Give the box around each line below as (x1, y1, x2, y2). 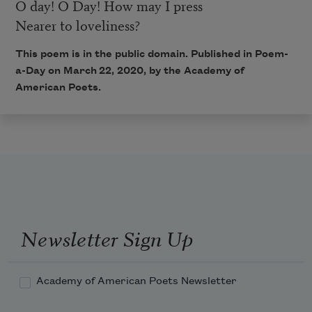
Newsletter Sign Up (20, 223, 193, 253)
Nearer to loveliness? (15, 15, 141, 36)
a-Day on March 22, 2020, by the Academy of (15, 65, 244, 77)
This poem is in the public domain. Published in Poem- (15, 49, 288, 61)
